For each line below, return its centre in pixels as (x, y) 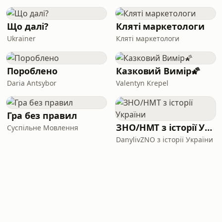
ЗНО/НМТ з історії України (209, 127)
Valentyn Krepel (142, 83)
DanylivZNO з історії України (165, 139)
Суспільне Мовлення (43, 128)
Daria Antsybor (32, 83)
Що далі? (28, 26)
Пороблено (32, 71)
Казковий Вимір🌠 (158, 71)
